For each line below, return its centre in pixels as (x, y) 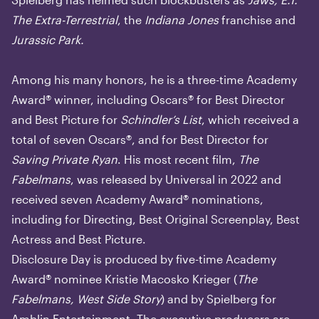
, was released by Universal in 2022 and (176, 179)
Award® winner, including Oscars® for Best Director (148, 99)
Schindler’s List (161, 119)
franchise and (257, 20)
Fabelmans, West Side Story (86, 299)
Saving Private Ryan (64, 159)
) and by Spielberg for (219, 299)
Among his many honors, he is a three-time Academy (154, 79)
